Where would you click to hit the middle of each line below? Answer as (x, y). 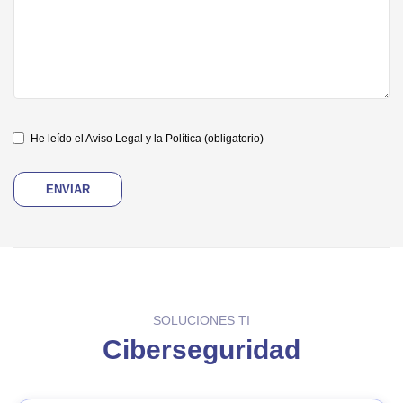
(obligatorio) (233, 139)
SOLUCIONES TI (201, 320)
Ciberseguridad (201, 349)
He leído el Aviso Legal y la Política (116, 139)
